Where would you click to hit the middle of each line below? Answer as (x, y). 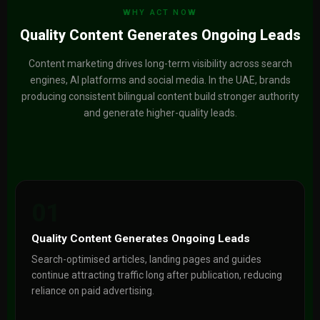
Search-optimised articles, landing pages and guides (146, 259)
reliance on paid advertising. (92, 291)
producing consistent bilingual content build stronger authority (160, 96)
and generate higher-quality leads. (160, 113)
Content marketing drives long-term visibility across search (160, 64)
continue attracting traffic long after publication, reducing (156, 275)
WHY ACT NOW (160, 12)
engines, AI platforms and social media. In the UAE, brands (160, 80)
